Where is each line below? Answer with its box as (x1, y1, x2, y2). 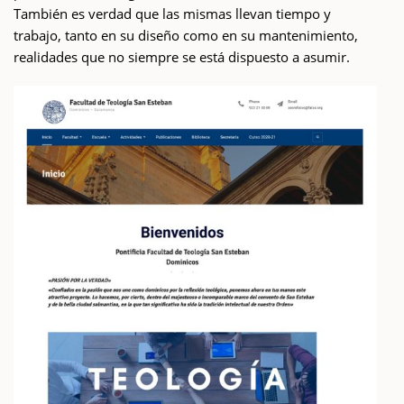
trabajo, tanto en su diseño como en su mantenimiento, (14, 25, 358, 44)
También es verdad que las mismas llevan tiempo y (14, 4, 331, 23)
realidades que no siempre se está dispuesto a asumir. (14, 47, 350, 66)
